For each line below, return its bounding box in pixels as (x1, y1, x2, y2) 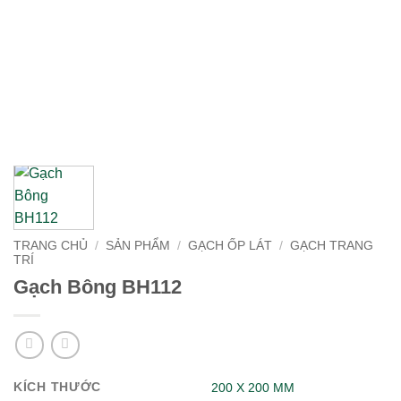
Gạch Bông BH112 (13, 275, 182, 298)
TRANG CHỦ (13, 239, 88, 252)
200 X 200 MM (211, 380, 295, 396)
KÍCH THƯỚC (13, 380, 102, 395)
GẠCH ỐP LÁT (188, 239, 273, 252)
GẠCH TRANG (290, 239, 374, 252)
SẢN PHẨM (106, 239, 171, 252)
